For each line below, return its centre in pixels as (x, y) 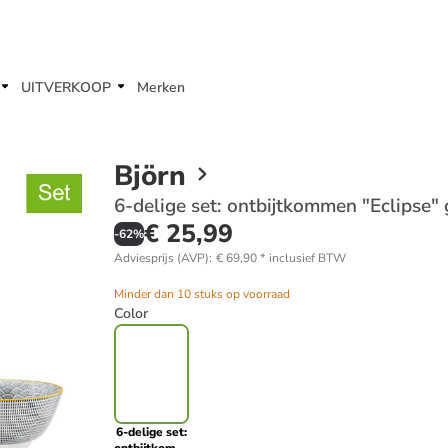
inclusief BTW (307, 258)
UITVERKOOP (66, 87)
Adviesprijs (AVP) (161, 258)
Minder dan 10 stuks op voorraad (202, 294)
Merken (161, 87)
